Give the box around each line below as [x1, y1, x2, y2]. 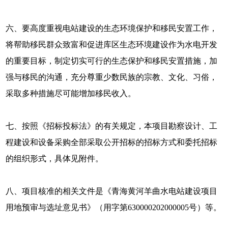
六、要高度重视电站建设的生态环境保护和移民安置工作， [6, 24, 218, 33]
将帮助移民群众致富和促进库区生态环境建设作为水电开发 [6, 40, 218, 49]
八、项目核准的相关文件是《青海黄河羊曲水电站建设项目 [6, 187, 218, 195]
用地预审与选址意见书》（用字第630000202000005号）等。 [6, 203, 222, 212]
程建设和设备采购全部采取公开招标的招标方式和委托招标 [6, 138, 218, 147]
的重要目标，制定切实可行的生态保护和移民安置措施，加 [6, 56, 218, 65]
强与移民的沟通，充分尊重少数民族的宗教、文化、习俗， [6, 73, 218, 81]
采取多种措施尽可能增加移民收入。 [6, 89, 136, 98]
